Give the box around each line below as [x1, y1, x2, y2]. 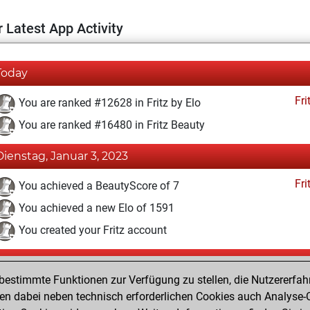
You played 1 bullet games [16, 284, 147, 298]
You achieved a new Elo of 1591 [16, 201, 174, 215]
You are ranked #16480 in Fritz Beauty [16, 118, 205, 132]
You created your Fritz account [16, 224, 167, 237]
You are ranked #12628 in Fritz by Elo [16, 96, 201, 110]
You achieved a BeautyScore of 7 [16, 179, 179, 193]
